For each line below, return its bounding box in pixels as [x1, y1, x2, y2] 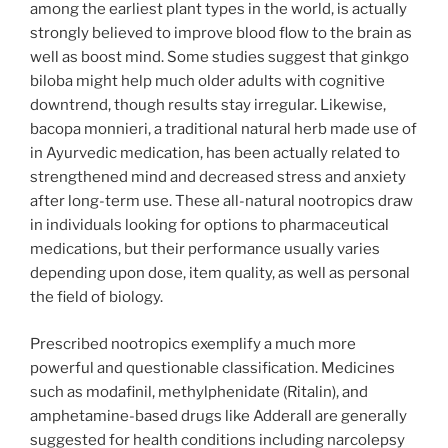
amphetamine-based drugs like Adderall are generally [30, 406, 407, 425]
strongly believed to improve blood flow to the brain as [30, 24, 412, 43]
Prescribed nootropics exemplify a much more [30, 334, 356, 353]
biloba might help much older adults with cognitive [30, 72, 385, 91]
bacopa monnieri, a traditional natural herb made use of [30, 120, 417, 139]
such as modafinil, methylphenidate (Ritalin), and [30, 382, 368, 401]
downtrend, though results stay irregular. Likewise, [30, 96, 386, 115]
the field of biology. [30, 288, 163, 307]
